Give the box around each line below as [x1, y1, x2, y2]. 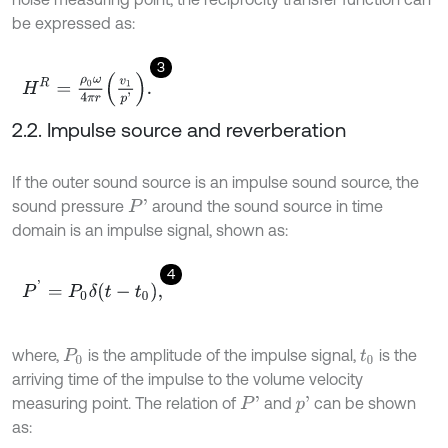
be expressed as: [12, 14, 135, 33]
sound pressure [12, 197, 128, 216]
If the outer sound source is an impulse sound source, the [12, 173, 419, 192]
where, [12, 346, 63, 365]
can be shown [310, 394, 417, 413]
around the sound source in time [147, 197, 383, 216]
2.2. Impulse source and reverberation [12, 118, 346, 142]
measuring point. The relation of [12, 394, 240, 413]
